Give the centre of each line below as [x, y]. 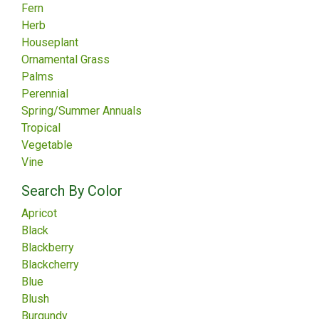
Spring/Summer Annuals [82, 111]
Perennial [45, 94]
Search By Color [72, 191]
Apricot [39, 213]
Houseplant [50, 42]
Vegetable [47, 145]
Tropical [41, 128]
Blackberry [48, 247]
